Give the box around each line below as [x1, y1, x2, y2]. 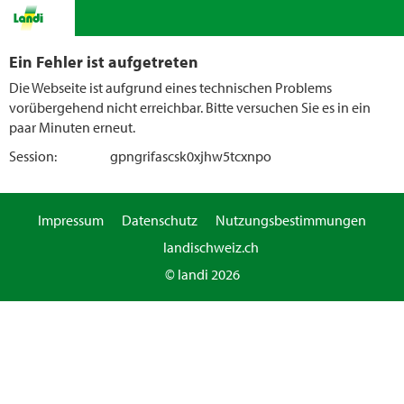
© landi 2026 [164, 265, 240, 283]
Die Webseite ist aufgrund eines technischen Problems [9, 78, 332, 96]
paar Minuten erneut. [9, 118, 135, 136]
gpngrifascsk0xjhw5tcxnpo [110, 147, 271, 165]
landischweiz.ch [163, 238, 259, 256]
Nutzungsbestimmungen [216, 211, 366, 229]
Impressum [38, 211, 104, 229]
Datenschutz [122, 211, 197, 229]
